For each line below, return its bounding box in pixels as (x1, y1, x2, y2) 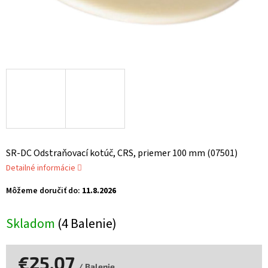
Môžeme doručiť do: (6, 185, 80, 197)
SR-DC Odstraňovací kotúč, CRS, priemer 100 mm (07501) (6, 147, 237, 160)
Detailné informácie (6, 162, 75, 175)
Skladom (6, 214, 57, 234)
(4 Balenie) (57, 214, 117, 234)
